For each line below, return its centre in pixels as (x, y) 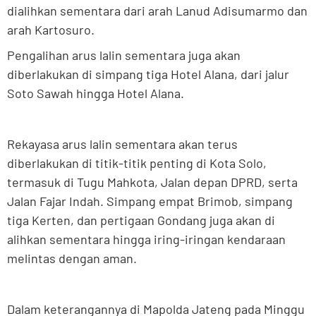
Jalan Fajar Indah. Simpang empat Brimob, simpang (150, 201)
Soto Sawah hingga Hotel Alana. (96, 93)
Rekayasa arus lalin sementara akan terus (122, 144)
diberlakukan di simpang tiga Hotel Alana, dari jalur (148, 74)
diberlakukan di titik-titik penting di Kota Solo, (137, 163)
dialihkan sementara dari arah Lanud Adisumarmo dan (157, 11)
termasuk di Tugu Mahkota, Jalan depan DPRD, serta (152, 182)
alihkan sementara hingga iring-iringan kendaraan (146, 239)
